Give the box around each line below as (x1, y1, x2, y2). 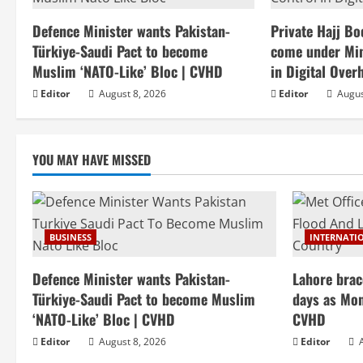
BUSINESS (49, 231, 92, 244)
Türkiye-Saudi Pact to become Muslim (32, 288, 255, 310)
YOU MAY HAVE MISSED (32, 150, 151, 170)
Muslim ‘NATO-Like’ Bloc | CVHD (32, 61, 223, 83)
